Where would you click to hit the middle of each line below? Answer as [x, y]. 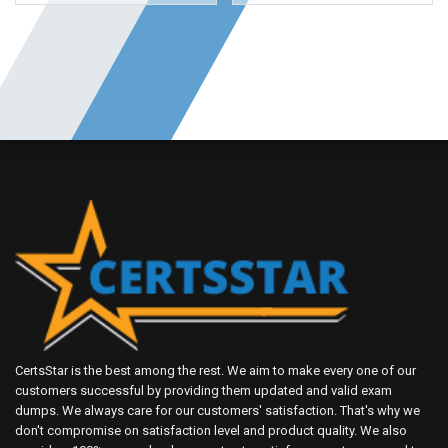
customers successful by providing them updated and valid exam [203, 391]
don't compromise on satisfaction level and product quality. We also [211, 431]
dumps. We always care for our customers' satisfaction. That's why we [217, 411]
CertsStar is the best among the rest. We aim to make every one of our [215, 371]
